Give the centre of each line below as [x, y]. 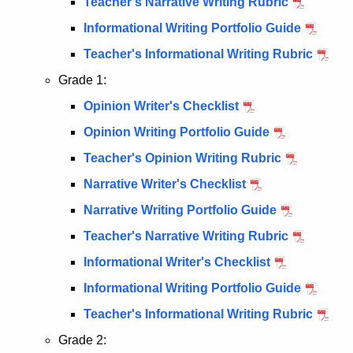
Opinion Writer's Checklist [161, 106]
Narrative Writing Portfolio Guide [180, 210]
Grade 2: [82, 340]
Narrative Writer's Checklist [165, 184]
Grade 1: [82, 80]
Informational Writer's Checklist [177, 262]
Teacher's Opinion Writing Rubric [182, 158]
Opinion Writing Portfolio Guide [176, 132]
